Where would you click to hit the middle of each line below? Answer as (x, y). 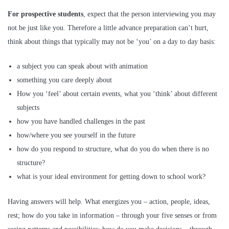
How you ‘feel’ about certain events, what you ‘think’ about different (117, 94)
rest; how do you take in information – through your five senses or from (112, 216)
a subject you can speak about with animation (83, 66)
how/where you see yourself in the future (76, 135)
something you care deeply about (65, 80)
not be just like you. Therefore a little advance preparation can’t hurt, (108, 28)
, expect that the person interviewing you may (150, 14)
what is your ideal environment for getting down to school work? (111, 177)
